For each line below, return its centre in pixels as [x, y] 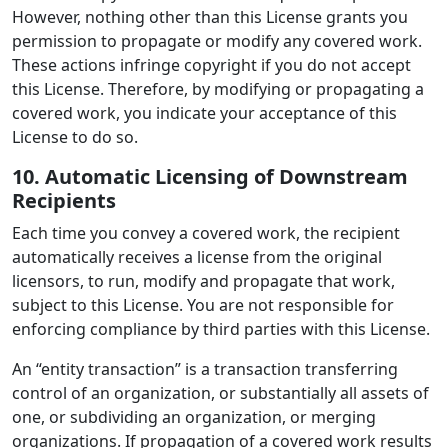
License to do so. [75, 137]
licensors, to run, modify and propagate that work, [203, 281]
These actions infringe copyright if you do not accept [211, 65]
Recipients [64, 200]
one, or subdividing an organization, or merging [194, 417]
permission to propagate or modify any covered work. [217, 41]
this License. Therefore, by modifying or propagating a [218, 89]
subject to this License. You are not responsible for [203, 305]
